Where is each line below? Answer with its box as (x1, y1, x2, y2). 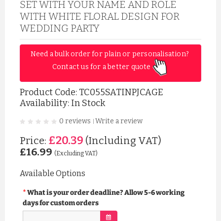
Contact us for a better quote (52, 63, 152, 72)
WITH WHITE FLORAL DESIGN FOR (20, 10, 180, 22)
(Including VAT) (85, 135, 161, 147)
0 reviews (59, 117, 91, 125)
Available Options (20, 169, 85, 179)
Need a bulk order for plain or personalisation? (30, 50, 191, 58)
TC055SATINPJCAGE (77, 87, 163, 98)
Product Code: (20, 87, 77, 98)
